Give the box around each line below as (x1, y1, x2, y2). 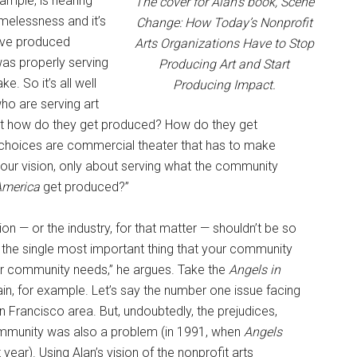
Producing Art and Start (159, 56, 289, 72)
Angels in (229, 261, 280, 277)
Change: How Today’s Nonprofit (135, 14, 312, 30)
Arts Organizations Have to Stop (134, 35, 314, 51)
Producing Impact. (172, 76, 276, 92)
